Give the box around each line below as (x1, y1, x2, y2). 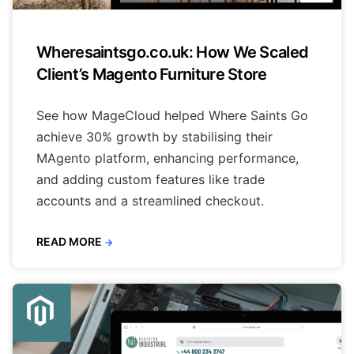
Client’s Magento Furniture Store (36, 64, 267, 84)
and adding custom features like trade (36, 171, 265, 187)
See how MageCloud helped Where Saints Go (36, 107, 308, 123)
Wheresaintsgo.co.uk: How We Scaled (36, 42, 309, 62)
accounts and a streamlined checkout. (36, 192, 264, 209)
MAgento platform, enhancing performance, (36, 149, 299, 166)
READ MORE (36, 234, 102, 248)
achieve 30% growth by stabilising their (36, 128, 273, 145)
